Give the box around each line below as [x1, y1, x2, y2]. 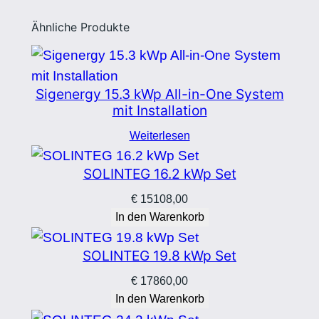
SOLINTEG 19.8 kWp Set [83, 247, 236, 265]
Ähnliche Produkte [31, 20, 130, 35]
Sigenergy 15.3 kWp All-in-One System [35, 85, 284, 103]
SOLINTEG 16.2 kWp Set [83, 165, 236, 183]
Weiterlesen [129, 129, 190, 142]
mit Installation [112, 101, 207, 119]
